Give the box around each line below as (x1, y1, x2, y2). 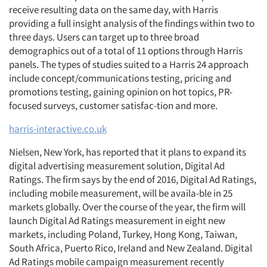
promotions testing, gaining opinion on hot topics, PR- (9, 85, 232, 98)
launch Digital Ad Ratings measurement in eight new (9, 214, 225, 227)
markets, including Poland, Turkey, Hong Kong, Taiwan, (9, 228, 237, 241)
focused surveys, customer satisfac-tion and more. (9, 99, 218, 112)
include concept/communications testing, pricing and (9, 72, 231, 85)
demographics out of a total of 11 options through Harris (9, 44, 243, 57)
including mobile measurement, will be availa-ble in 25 (9, 187, 232, 200)
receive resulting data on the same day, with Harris (9, 3, 218, 16)
